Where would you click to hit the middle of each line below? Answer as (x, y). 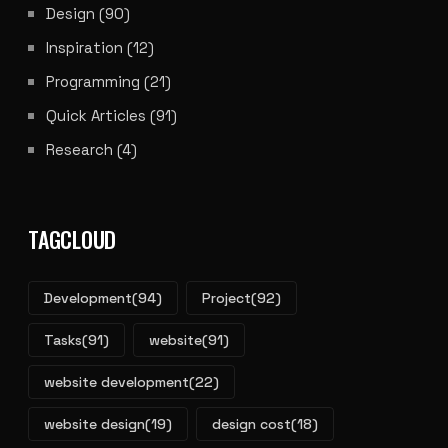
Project (226, 298)
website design (94, 424)
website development (116, 382)
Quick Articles (96, 115)
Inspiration (84, 47)
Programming (93, 81)
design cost (251, 424)
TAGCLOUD (72, 239)
